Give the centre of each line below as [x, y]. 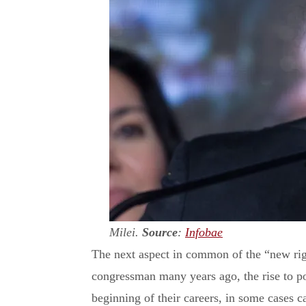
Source [160, 232]
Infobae [204, 232]
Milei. [126, 232]
